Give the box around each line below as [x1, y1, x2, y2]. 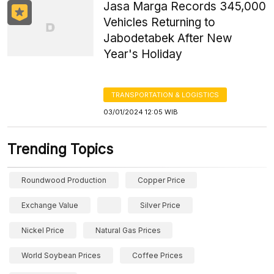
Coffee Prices [131, 251, 183, 260]
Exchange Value [21, 201, 78, 210]
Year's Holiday [103, 47, 183, 61]
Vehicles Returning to [103, 15, 216, 29]
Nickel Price [21, 226, 64, 235]
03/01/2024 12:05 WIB [103, 108, 179, 116]
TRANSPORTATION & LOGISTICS [111, 91, 220, 99]
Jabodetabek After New [103, 31, 233, 45]
